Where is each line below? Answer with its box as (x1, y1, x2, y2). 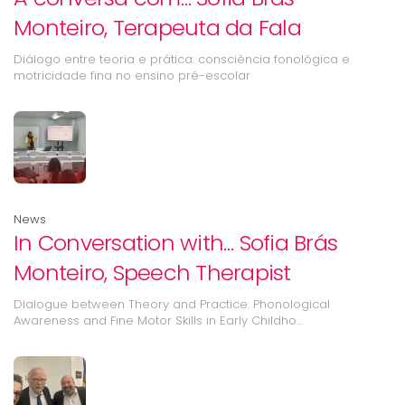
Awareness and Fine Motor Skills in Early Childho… (14, 312, 303, 329)
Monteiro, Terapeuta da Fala (14, 13, 301, 42)
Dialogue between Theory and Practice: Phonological (14, 296, 330, 313)
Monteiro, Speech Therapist (14, 258, 291, 287)
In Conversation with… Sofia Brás (14, 228, 337, 258)
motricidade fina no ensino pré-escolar (14, 67, 250, 84)
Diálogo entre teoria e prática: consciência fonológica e (14, 51, 350, 68)
